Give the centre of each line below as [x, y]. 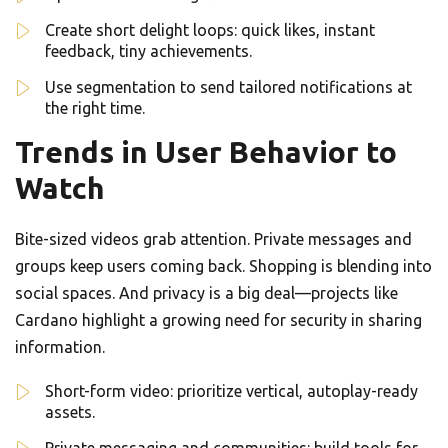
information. [60, 347]
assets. [70, 412]
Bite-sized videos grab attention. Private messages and [213, 239]
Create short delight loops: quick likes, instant [210, 30]
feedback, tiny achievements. [148, 51]
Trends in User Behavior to [206, 152]
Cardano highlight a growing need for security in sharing [218, 320]
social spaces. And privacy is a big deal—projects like [206, 293]
